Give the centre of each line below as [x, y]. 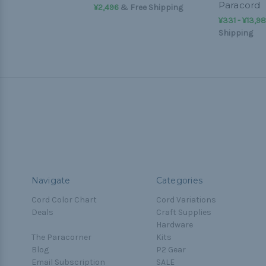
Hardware [174, 224]
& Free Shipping [151, 7]
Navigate [51, 180]
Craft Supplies [183, 212]
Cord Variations [186, 199]
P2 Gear [171, 249]
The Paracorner [61, 237]
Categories [179, 180]
